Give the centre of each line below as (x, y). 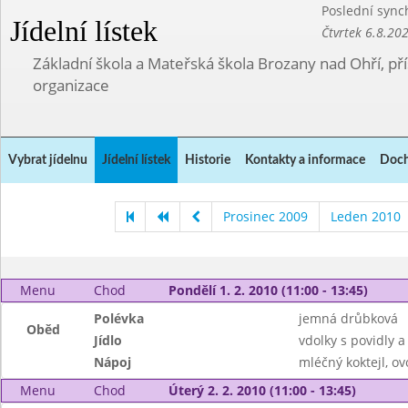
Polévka (119, 318)
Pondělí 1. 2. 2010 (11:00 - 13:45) (268, 290)
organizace (71, 85)
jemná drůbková (348, 318)
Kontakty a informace (305, 160)
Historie (208, 160)
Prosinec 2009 (265, 216)
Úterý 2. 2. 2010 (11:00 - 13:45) (262, 390)
